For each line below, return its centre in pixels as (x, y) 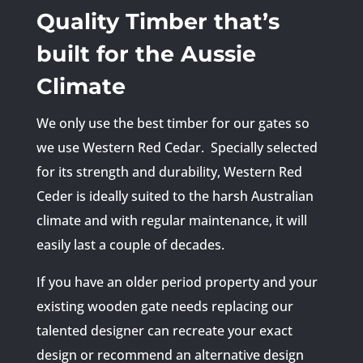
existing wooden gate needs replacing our (164, 306)
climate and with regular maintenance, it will (171, 220)
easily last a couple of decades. (130, 244)
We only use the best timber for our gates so (173, 123)
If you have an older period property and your (177, 282)
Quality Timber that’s (158, 21)
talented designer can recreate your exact (164, 330)
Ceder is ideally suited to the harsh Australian (175, 196)
